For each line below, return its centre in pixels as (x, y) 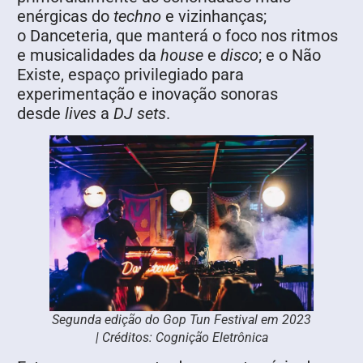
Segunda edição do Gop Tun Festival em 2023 (181, 319)
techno (139, 17)
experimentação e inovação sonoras (147, 94)
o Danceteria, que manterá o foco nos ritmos (177, 36)
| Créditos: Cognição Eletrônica (181, 337)
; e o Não (290, 56)
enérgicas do (65, 17)
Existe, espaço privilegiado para (130, 75)
